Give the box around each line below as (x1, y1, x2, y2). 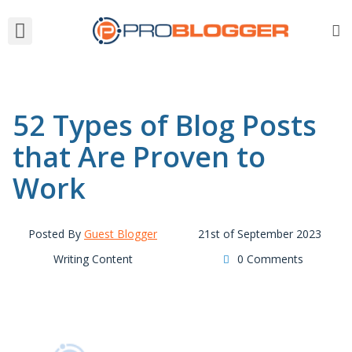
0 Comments (237, 251, 303, 266)
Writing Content (53, 251, 133, 266)
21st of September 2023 (197, 226, 321, 241)
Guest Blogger (84, 226, 157, 241)
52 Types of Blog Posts (13, 106, 317, 145)
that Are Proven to (13, 137, 266, 176)
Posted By (28, 226, 84, 241)
